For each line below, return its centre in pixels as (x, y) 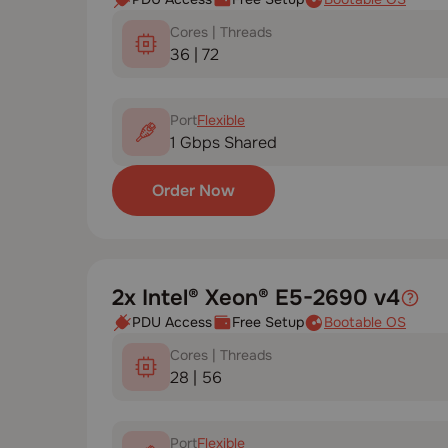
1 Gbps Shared (223, 142)
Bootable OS (365, 322)
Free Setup (268, 322)
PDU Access (172, 322)
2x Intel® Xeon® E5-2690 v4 (256, 298)
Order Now (193, 190)
